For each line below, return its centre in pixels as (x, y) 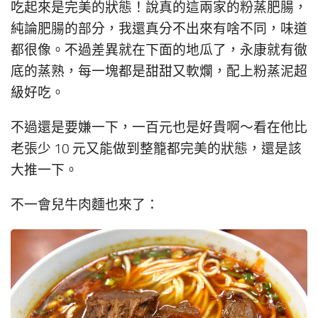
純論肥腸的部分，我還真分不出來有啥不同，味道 (159, 29)
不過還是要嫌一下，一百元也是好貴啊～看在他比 (159, 128)
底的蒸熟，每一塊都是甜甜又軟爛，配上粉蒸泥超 (159, 72)
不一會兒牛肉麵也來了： (85, 205)
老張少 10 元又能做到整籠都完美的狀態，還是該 (156, 149)
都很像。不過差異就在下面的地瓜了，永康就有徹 (159, 51)
